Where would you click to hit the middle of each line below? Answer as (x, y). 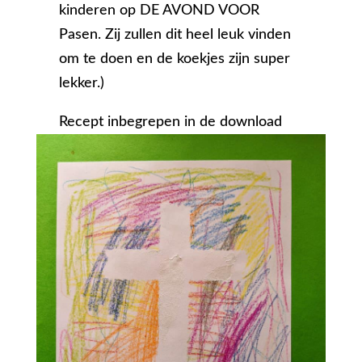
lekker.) (82, 84)
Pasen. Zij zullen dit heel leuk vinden (175, 35)
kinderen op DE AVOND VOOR (160, 11)
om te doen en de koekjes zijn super (175, 59)
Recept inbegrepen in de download (171, 122)
